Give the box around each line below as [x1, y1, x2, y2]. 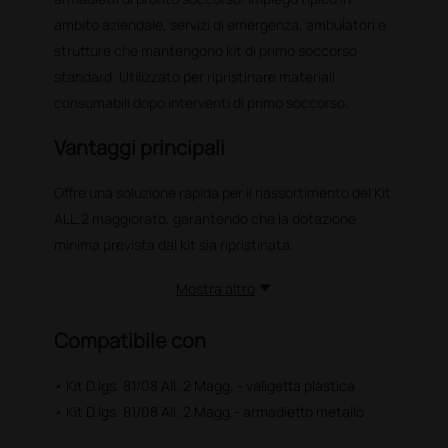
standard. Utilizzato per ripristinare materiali [54, 66, 336, 86]
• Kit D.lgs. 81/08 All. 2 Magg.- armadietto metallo [54, 401, 365, 421]
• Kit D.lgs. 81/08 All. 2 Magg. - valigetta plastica [54, 375, 356, 395]
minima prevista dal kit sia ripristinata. [54, 234, 295, 254]
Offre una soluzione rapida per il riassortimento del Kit [54, 182, 392, 202]
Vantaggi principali [54, 133, 226, 161]
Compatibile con [54, 326, 207, 354]
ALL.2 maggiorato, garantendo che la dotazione [54, 208, 357, 228]
